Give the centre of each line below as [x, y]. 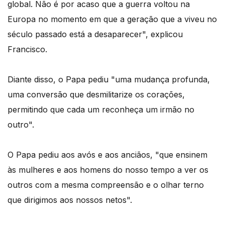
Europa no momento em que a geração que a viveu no [112, 19]
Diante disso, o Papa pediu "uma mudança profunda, [109, 80]
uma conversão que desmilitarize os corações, [96, 95]
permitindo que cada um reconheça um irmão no [101, 110]
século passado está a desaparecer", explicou [95, 34]
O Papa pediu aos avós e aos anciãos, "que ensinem [107, 155]
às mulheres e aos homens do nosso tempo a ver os [108, 170]
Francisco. [27, 49]
